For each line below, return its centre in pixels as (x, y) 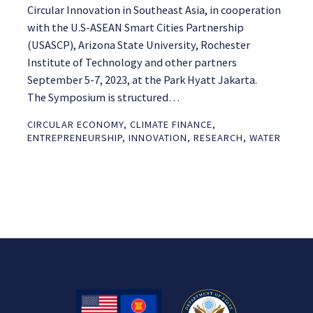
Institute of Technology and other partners (132, 63)
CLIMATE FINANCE (171, 125)
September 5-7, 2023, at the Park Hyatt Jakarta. (144, 80)
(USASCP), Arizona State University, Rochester (139, 45)
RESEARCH (218, 138)
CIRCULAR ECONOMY (75, 125)
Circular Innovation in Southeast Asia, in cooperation (154, 10)
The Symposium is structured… (103, 97)
